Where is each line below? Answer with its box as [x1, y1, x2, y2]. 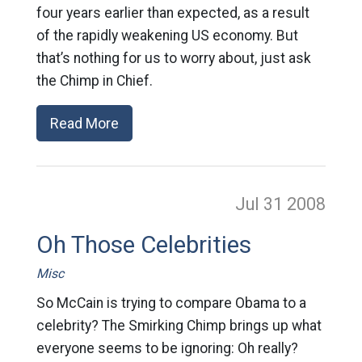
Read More [49, 115, 119, 132]
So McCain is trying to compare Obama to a [36, 295, 306, 311]
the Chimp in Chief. [36, 73, 153, 89]
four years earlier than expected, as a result [36, 5, 309, 21]
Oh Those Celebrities [36, 231, 251, 259]
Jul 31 [235, 194, 288, 214]
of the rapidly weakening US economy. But [36, 27, 298, 44]
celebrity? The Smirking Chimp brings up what [36, 318, 322, 334]
